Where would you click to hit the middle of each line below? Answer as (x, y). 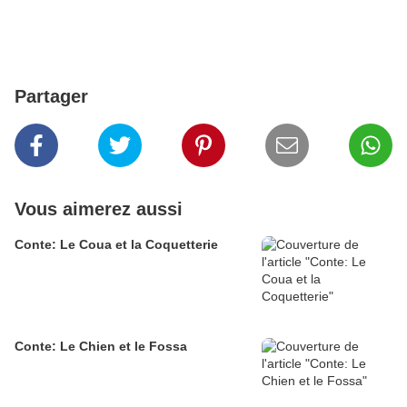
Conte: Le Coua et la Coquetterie (116, 245)
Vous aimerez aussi (99, 209)
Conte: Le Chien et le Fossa (101, 347)
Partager (51, 97)
